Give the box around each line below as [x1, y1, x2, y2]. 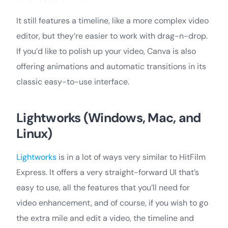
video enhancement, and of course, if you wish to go [16, 197, 208, 209]
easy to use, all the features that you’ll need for [16, 182, 190, 193]
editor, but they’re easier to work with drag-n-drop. [16, 31, 208, 42]
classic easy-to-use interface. [16, 76, 129, 88]
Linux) [16, 125, 52, 142]
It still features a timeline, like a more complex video [16, 15, 209, 26]
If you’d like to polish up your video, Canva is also [16, 46, 196, 57]
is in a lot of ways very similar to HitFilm [56, 152, 206, 163]
